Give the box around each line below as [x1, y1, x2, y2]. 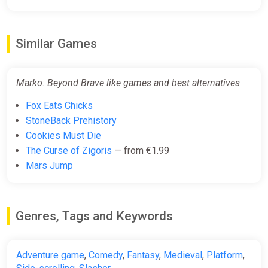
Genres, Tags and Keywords [16, 208, 173, 223]
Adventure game [16, 249, 84, 261]
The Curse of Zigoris [26, 144, 112, 156]
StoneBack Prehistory [26, 114, 117, 126]
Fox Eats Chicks [26, 99, 93, 111]
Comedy [89, 249, 123, 261]
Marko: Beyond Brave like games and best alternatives [16, 77, 240, 89]
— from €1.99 [112, 144, 169, 156]
